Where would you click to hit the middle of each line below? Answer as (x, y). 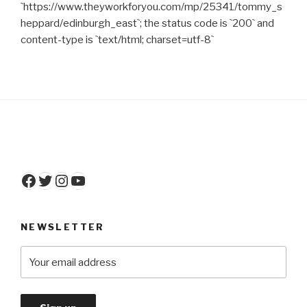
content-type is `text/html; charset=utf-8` (117, 39)
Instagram (93, 180)
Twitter (64, 180)
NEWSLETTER (63, 226)
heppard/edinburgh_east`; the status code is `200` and (147, 23)
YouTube (102, 180)
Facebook (57, 180)
